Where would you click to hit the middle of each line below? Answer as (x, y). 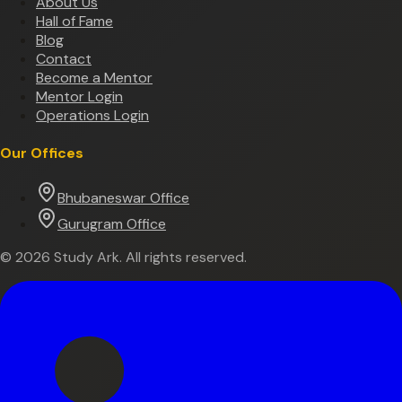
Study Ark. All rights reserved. (149, 258)
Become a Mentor (94, 77)
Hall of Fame (74, 21)
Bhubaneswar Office (123, 198)
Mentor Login (79, 96)
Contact (64, 58)
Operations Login (92, 115)
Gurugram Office (112, 224)
